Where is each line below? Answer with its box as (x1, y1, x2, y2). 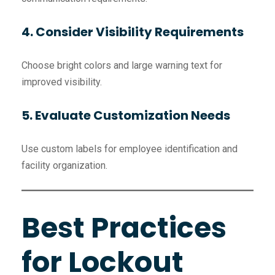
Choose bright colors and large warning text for (21, 60, 222, 71)
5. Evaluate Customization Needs (21, 107, 230, 124)
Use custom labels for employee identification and (21, 143, 238, 155)
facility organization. (21, 160, 107, 171)
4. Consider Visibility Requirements (21, 23, 244, 41)
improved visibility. (21, 76, 102, 88)
